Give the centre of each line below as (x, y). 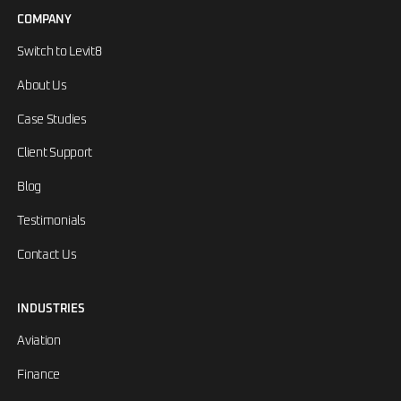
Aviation (39, 341)
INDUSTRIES (51, 310)
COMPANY (45, 21)
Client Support (55, 154)
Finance (39, 375)
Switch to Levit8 (60, 52)
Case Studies (52, 119)
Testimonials (51, 221)
